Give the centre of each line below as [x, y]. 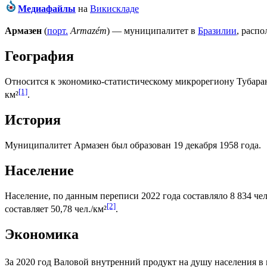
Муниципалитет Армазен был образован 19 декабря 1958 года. [133, 145]
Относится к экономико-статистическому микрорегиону [121, 82]
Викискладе [114, 9]
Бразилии [217, 31]
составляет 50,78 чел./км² [56, 209]
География [39, 56]
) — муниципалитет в [152, 31]
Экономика [42, 235]
